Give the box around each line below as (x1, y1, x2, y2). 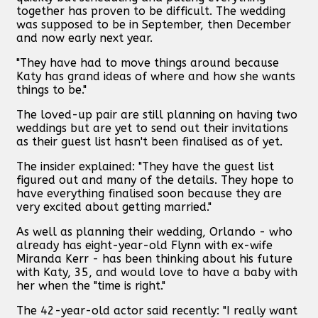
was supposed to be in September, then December (16, 17, 291, 31)
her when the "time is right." (16, 278, 165, 292)
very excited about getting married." (16, 199, 212, 214)
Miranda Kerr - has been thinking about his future (16, 251, 292, 265)
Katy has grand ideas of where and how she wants (16, 69, 295, 83)
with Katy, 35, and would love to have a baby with (16, 265, 297, 279)
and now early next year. (16, 31, 153, 45)
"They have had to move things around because (16, 55, 279, 70)
